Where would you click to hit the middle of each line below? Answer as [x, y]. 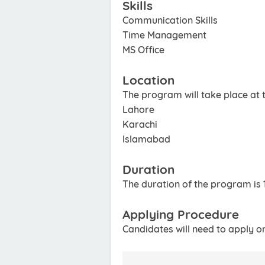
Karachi [141, 124]
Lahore [138, 109]
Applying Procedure [181, 214]
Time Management [164, 35]
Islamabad [146, 139]
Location [148, 80]
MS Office [143, 50]
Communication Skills [170, 20]
